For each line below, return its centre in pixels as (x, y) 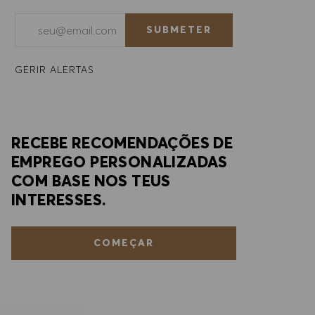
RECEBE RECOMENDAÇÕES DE (122, 142)
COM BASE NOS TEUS (91, 180)
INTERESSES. (59, 199)
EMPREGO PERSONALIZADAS (120, 161)
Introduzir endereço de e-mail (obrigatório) (124, 21)
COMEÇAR (124, 243)
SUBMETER (179, 30)
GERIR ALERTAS (54, 69)
